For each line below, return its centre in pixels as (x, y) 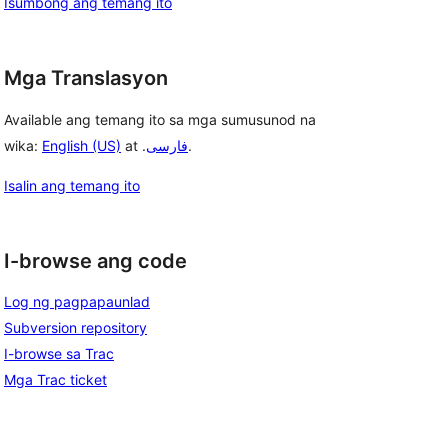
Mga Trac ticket (55, 380)
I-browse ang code (95, 260)
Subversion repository (75, 328)
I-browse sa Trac (59, 354)
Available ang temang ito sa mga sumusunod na (160, 119)
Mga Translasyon (86, 78)
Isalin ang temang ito (72, 185)
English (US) (81, 145)
